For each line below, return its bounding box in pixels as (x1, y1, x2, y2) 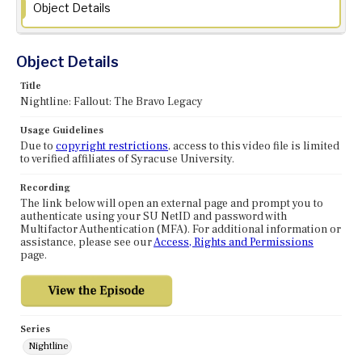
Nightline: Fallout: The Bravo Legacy (20, 95, 203, 110)
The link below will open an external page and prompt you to (20, 196, 323, 212)
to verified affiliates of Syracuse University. (20, 152, 234, 167)
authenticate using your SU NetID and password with (20, 209, 287, 225)
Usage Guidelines (20, 124, 103, 137)
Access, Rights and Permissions (154, 235, 314, 250)
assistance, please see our (20, 235, 154, 250)
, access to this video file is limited (168, 139, 339, 154)
